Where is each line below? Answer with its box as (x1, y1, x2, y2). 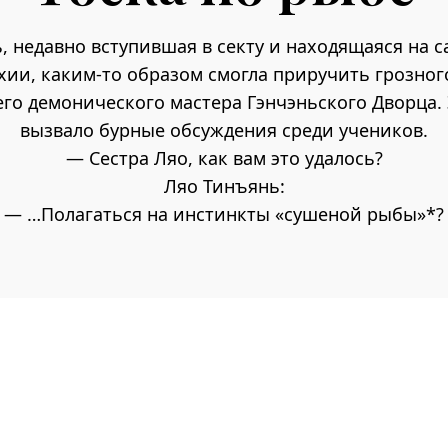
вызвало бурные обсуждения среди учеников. (20, 118, 428, 142)
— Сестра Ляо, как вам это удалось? (65, 146, 383, 170)
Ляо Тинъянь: (163, 174, 285, 198)
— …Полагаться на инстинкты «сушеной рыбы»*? (4, 202, 444, 226)
